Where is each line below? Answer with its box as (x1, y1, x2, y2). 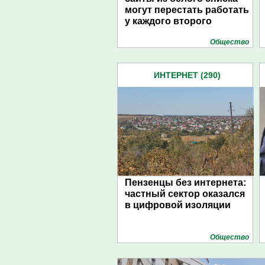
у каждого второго (125, 16, 212, 26)
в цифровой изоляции (125, 200, 231, 210)
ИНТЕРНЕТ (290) (153, 70, 221, 80)
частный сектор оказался (125, 189, 245, 199)
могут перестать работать (125, 5, 249, 15)
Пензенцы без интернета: (125, 177, 246, 188)
